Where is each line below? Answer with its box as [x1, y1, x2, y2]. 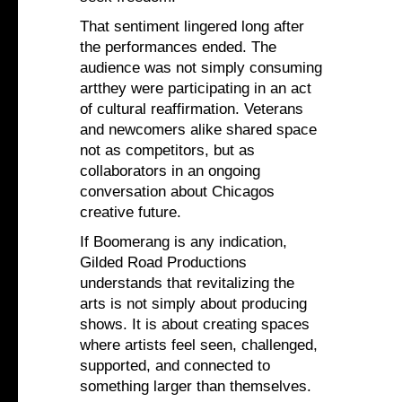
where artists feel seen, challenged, [80, 336, 318, 354]
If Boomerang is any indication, [80, 233, 287, 251]
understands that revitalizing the [80, 275, 294, 293]
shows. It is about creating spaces [80, 316, 310, 334]
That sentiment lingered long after [80, 18, 304, 36]
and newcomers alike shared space [80, 121, 317, 139]
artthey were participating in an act [80, 80, 311, 98]
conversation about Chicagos [80, 183, 275, 201]
